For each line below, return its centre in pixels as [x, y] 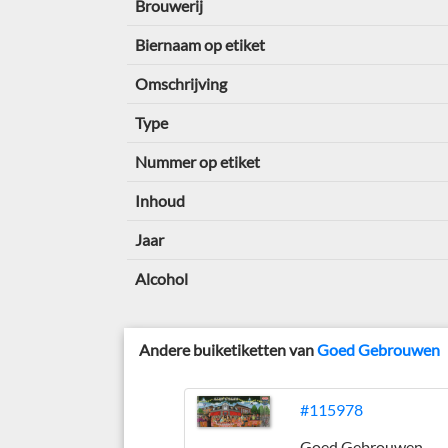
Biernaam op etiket [199, 44]
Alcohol [161, 278]
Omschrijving [180, 83]
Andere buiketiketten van [228, 349]
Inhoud [159, 200]
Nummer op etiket [197, 161]
